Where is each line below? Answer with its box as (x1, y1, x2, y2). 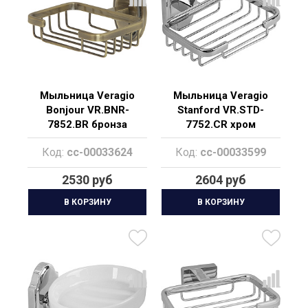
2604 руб (195, 173, 246, 187)
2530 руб (62, 173, 113, 187)
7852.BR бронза (47, 118, 127, 131)
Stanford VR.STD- (177, 104, 264, 116)
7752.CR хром (186, 118, 256, 131)
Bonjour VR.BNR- (45, 104, 129, 116)
